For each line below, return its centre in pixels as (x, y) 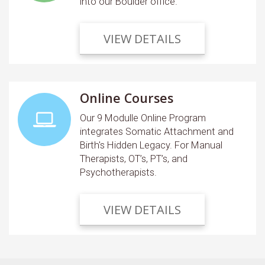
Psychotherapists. (118, 173)
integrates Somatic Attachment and (157, 132)
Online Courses (127, 98)
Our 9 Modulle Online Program (143, 118)
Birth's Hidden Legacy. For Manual (151, 146)
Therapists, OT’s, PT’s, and (134, 159)
